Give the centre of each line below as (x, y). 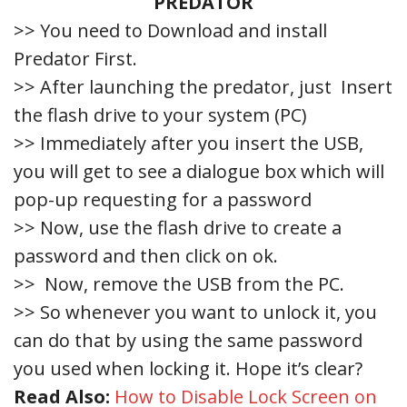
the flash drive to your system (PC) (160, 114)
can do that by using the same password (188, 340)
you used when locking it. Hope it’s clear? (188, 368)
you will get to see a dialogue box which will (199, 171)
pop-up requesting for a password (163, 199)
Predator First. (75, 58)
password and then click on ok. (146, 255)
